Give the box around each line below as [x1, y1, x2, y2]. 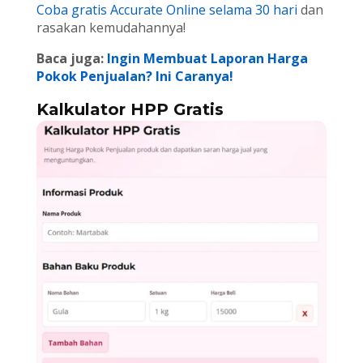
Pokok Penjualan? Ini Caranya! [36, 67, 233, 86]
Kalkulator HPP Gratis [36, 100, 224, 120]
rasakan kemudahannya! [36, 19, 186, 37]
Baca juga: [36, 49, 107, 68]
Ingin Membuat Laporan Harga [106, 49, 308, 68]
